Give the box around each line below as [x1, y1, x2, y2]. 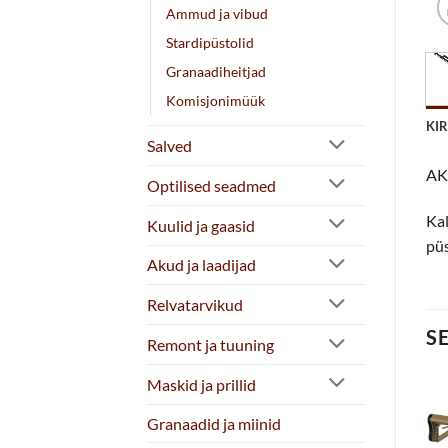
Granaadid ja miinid [147, 413, 281, 433]
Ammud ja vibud [166, 5, 268, 23]
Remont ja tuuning [147, 335, 274, 355]
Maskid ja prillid [147, 374, 256, 394]
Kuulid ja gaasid [147, 215, 255, 235]
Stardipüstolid [166, 34, 254, 52]
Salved [147, 136, 192, 156]
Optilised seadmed [147, 175, 276, 195]
